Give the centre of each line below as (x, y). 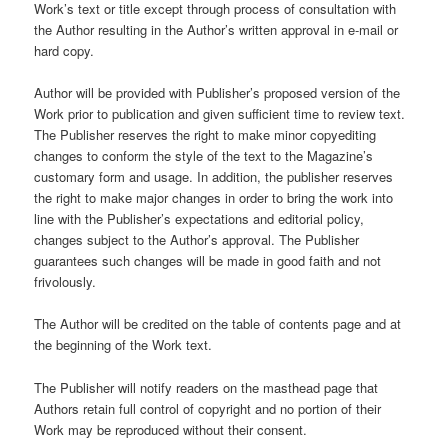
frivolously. (65, 282)
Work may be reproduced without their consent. (171, 429)
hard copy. (64, 51)
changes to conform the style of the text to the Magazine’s (204, 156)
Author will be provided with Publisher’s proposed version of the (217, 93)
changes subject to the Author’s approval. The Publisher (197, 240)
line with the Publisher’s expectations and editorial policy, (199, 219)
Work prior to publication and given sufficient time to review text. (220, 114)
